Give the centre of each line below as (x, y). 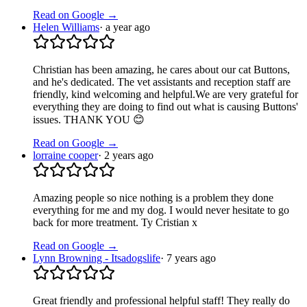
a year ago (128, 27)
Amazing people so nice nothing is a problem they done (153, 198)
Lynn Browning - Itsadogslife (97, 258)
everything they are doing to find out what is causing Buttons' (165, 107)
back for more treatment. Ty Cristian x (115, 223)
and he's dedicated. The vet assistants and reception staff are (162, 82)
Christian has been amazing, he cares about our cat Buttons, (161, 70)
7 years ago (191, 258)
